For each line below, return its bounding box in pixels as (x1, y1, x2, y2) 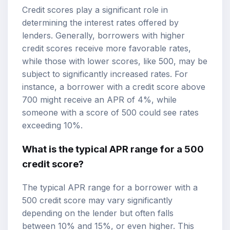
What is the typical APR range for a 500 (22, 143, 204, 155)
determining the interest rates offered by (22, 17, 179, 28)
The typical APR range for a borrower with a (22, 182, 198, 193)
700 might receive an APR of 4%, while (22, 94, 177, 105)
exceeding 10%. (22, 120, 83, 131)
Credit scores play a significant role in (22, 5, 168, 15)
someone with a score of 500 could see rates (22, 107, 199, 118)
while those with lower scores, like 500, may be (22, 56, 207, 67)
